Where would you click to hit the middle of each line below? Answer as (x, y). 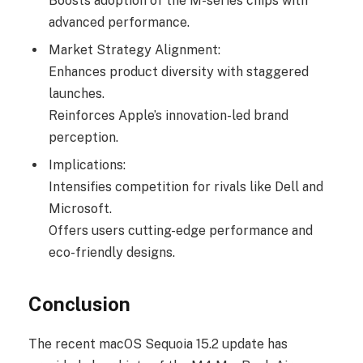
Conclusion (79, 303)
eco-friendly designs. (112, 253)
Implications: (87, 165)
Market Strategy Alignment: (135, 50)
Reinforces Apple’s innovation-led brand (169, 116)
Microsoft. (80, 209)
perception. (83, 138)
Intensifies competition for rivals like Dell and (186, 187)
